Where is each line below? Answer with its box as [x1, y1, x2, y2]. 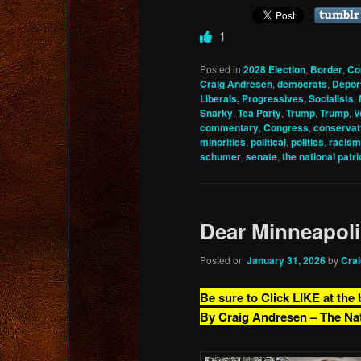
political [251, 134, 286, 149]
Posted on [200, 253, 247, 268]
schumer [200, 148, 241, 164]
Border [310, 61, 342, 77]
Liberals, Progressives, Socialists [200, 90, 354, 106]
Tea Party [238, 105, 281, 120]
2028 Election [243, 61, 305, 77]
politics [291, 134, 324, 149]
